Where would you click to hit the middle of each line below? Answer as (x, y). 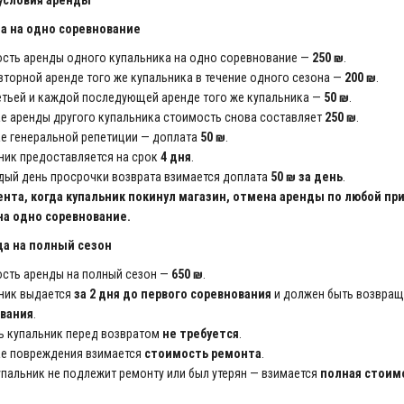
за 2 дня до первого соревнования (172, 294)
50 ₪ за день (306, 177)
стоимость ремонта (202, 353)
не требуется (200, 334)
